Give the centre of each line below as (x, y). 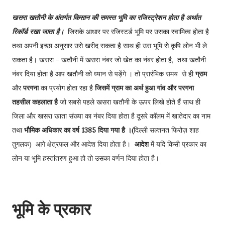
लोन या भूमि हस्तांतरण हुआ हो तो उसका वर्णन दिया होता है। (86, 158)
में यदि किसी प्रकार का (178, 144)
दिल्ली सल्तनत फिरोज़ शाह (166, 130)
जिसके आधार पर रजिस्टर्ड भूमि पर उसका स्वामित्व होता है (138, 32)
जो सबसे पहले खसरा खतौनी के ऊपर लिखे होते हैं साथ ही (129, 102)
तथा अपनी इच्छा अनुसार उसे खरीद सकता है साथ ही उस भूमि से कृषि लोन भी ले (109, 46)
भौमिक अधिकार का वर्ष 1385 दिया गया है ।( (79, 130)
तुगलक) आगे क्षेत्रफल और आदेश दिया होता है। (73, 144)
